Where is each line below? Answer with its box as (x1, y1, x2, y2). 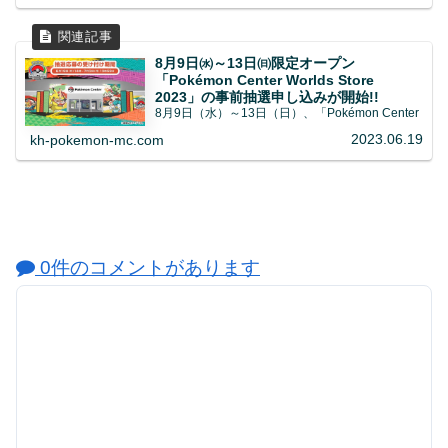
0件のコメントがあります (35, 257, 260, 279)
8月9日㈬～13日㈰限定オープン (155, 54, 356, 71)
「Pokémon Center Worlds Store (155, 71, 375, 88)
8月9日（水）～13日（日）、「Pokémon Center (155, 105, 420, 120)
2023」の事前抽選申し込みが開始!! (155, 88, 380, 105)
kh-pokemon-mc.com (30, 131, 165, 148)
